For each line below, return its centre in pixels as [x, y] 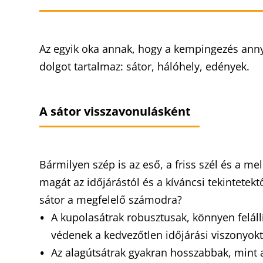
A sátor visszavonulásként [120, 111]
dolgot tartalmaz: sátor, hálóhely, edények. [146, 66]
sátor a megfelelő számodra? [112, 200]
